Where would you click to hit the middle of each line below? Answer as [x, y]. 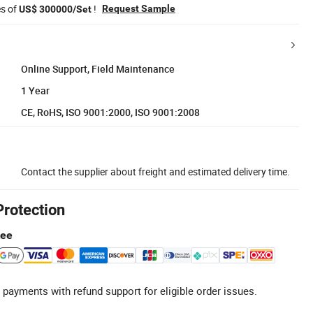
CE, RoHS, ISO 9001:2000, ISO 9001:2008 [110, 112]
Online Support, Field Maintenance [98, 68]
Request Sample [139, 8]
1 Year [35, 90]
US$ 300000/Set [55, 9]
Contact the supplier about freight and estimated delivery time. [155, 171]
